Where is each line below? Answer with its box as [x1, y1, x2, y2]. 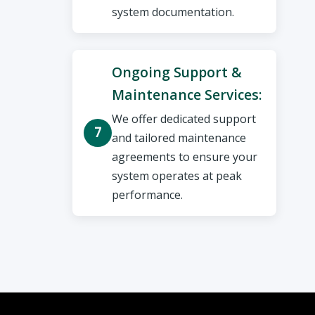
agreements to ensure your [112, 148, 258, 165]
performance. [112, 186, 184, 202]
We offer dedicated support [112, 110, 257, 127]
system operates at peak [112, 167, 243, 184]
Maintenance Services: [112, 85, 263, 105]
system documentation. [112, 4, 235, 20]
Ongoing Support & [112, 63, 243, 82]
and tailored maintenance [112, 129, 247, 146]
